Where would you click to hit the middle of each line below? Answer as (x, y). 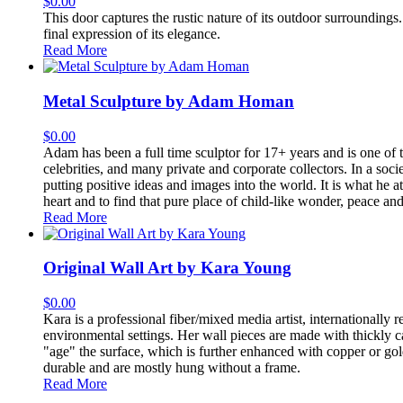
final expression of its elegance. (132, 34)
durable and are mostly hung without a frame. (172, 367)
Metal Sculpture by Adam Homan (169, 101)
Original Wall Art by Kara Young (167, 268)
